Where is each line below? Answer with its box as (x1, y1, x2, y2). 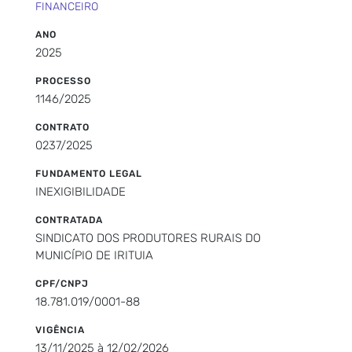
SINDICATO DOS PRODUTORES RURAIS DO (35, 230, 261, 245)
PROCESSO (35, 75, 91, 86)
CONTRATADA (35, 214, 103, 225)
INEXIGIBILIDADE (35, 184, 126, 199)
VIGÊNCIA (35, 324, 85, 335)
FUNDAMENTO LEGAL (35, 167, 142, 179)
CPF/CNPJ (35, 277, 89, 289)
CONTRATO (35, 121, 90, 133)
